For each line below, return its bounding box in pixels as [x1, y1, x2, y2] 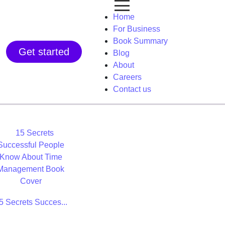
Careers [113, 73, 142, 81]
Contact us [113, 85, 151, 93]
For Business [113, 25, 160, 33]
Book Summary [113, 37, 168, 45]
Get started [19, 46, 69, 57]
